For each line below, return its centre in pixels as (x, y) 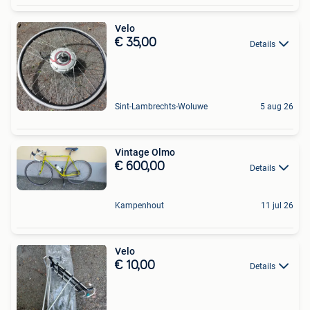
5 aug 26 (277, 107)
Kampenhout (139, 205)
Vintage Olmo (145, 153)
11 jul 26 (277, 205)
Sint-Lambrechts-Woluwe (161, 107)
